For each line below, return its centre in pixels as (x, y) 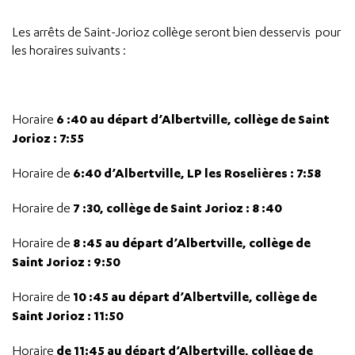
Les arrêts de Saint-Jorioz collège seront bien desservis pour (176, 32)
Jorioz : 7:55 (48, 138)
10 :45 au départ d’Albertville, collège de (195, 296)
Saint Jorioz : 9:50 (66, 261)
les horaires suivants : (69, 50)
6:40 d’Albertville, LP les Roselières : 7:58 (197, 173)
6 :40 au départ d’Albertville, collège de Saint (193, 119)
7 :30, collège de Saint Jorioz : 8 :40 (176, 208)
